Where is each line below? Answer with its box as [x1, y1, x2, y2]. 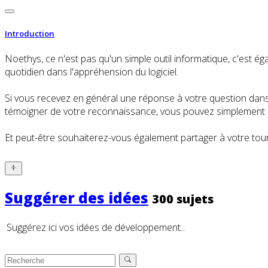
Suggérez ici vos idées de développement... [7, 221, 186, 234]
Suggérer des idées [5, 187, 148, 208]
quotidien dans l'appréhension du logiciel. [5, 65, 178, 78]
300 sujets [152, 190, 214, 207]
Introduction [5, 28, 54, 39]
